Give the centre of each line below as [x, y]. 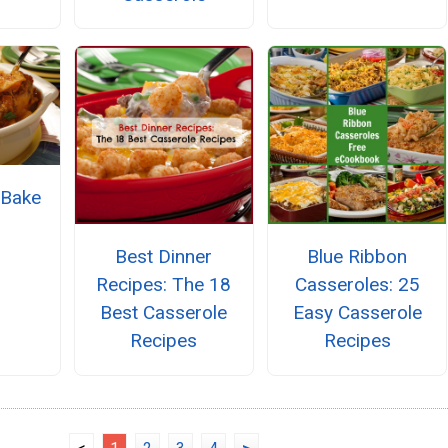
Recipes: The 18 [164, 285]
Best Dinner [164, 257]
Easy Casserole [357, 313]
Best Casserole [164, 313]
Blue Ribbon [357, 257]
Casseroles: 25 [357, 285]
